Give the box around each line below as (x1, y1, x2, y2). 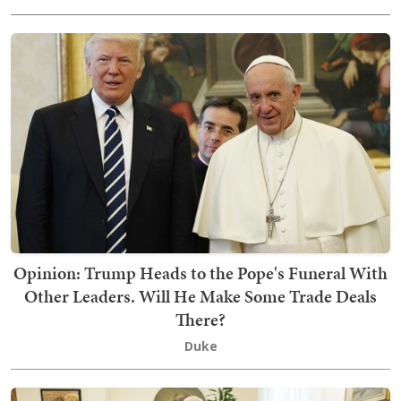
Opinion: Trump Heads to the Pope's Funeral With (13, 260, 388, 286)
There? (175, 307, 226, 332)
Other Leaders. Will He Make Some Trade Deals (24, 284, 377, 309)
